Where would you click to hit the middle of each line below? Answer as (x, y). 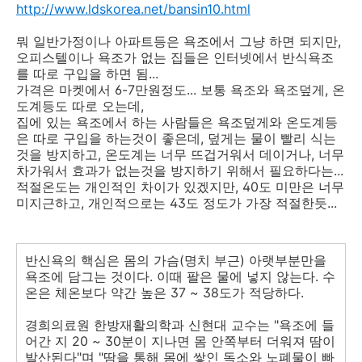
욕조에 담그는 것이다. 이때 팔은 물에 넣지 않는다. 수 (180, 276)
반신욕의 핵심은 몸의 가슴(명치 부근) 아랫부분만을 (176, 260)
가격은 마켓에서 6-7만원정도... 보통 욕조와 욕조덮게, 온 (181, 89)
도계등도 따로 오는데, (80, 105)
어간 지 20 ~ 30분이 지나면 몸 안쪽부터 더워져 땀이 (180, 341)
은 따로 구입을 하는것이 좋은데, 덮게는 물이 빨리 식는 (176, 138)
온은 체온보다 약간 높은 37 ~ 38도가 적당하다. (164, 292)
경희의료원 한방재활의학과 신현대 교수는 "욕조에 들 (180, 324)
